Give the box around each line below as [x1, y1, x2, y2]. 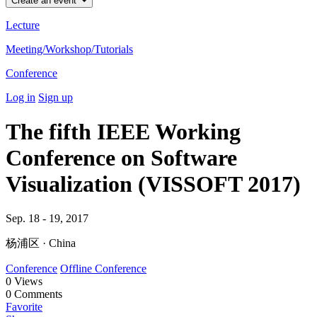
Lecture [6, 18, 40, 31]
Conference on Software [6, 144, 237, 171]
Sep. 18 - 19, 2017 [6, 212, 88, 225]
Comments [11, 288, 62, 301]
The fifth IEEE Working [6, 118, 241, 144]
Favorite [6, 301, 42, 313]
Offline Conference [60, 263, 146, 275]
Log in [6, 91, 35, 103]
